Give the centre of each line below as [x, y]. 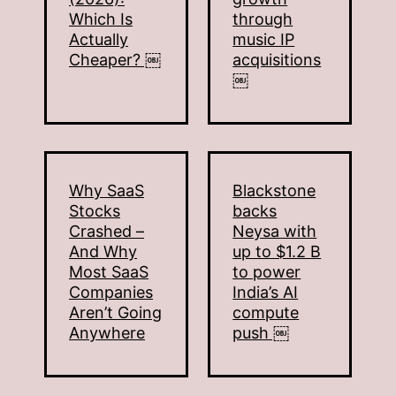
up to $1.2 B [277, 252]
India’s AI [266, 293]
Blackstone [274, 191]
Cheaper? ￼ [115, 60]
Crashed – [107, 232]
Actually [99, 40]
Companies [111, 293]
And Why [103, 252]
